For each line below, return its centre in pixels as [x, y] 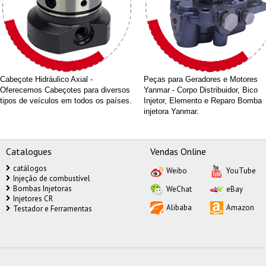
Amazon [240, 208]
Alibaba [179, 208]
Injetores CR [33, 199]
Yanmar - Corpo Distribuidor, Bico [201, 90]
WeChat [179, 189]
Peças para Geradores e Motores [201, 79]
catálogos [30, 168]
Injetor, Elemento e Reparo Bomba [203, 101]
